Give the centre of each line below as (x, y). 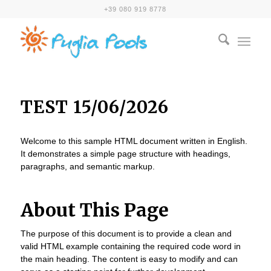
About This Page (94, 210)
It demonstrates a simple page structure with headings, (125, 153)
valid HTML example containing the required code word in (130, 246)
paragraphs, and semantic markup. (87, 166)
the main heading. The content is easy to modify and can (129, 259)
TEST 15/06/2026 (94, 107)
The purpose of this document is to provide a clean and (126, 233)
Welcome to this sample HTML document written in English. (134, 141)
